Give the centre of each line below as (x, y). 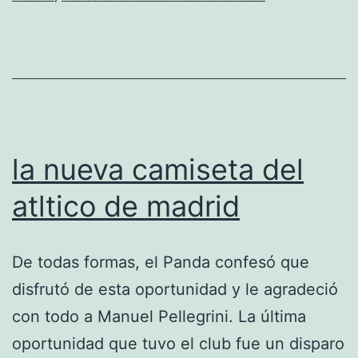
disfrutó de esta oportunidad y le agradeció (175, 289)
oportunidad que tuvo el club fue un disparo (178, 343)
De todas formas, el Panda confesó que (161, 262)
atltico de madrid (126, 206)
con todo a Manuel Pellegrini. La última (159, 316)
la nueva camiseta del (158, 169)
